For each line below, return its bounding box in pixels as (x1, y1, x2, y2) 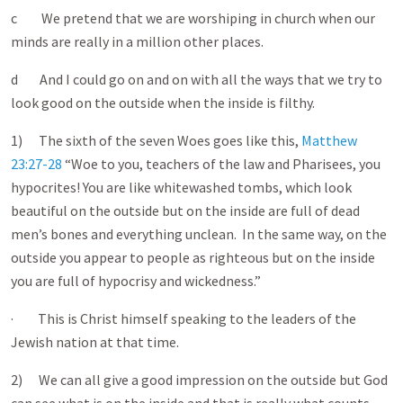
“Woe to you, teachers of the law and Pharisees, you (62, 155, 381, 173)
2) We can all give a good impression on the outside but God (11, 371, 388, 389)
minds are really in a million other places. (11, 32, 264, 50)
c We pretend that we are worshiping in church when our (11, 9, 375, 27)
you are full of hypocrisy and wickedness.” (11, 272, 264, 290)
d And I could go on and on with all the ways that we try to (11, 70, 382, 88)
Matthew (301, 131, 357, 149)
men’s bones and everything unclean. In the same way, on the (11, 225, 387, 243)
